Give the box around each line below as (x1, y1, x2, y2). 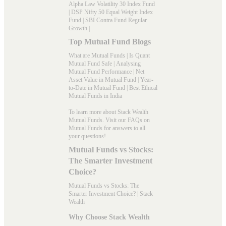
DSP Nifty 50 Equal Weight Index (71, 8, 153, 16)
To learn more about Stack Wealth (69, 108, 148, 116)
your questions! (69, 132, 106, 140)
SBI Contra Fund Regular (85, 16, 147, 24)
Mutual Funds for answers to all (69, 124, 145, 132)
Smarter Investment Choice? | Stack (69, 190, 153, 197)
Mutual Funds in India (69, 92, 122, 99)
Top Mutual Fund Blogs (69, 37, 155, 46)
